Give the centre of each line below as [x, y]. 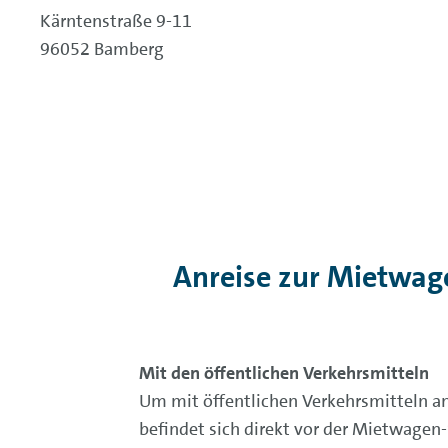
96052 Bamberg [102, 48]
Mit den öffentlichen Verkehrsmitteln [283, 373]
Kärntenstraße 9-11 [116, 20]
